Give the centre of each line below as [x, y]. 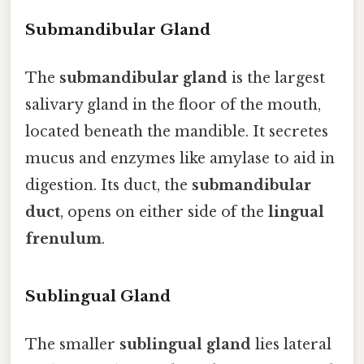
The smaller [72, 345]
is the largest [276, 78]
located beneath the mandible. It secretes [177, 132]
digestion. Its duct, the [108, 186]
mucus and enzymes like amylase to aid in [180, 159]
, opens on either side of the [164, 212]
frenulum [63, 239]
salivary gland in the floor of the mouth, [173, 105]
